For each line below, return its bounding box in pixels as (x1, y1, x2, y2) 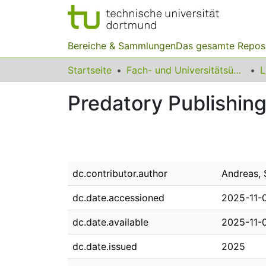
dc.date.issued (72, 240, 137, 252)
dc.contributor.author (72, 167, 167, 179)
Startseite (68, 64, 112, 76)
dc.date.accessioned (72, 192, 164, 204)
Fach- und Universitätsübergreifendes (233, 64, 241, 76)
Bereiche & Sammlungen (68, 40, 176, 52)
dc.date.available (72, 216, 148, 228)
